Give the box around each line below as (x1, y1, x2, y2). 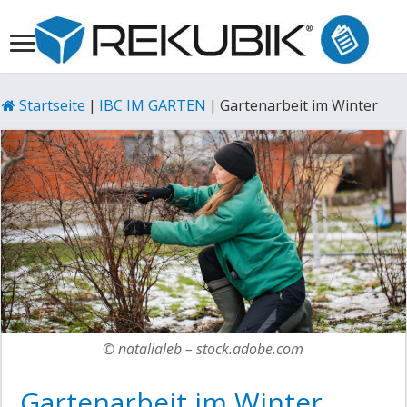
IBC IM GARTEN (99, 95, 207, 116)
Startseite (15, 95, 86, 116)
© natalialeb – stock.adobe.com (103, 339, 304, 360)
